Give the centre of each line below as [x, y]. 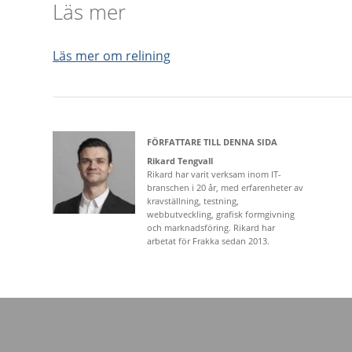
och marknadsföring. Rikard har [211, 227]
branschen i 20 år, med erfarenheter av [225, 187]
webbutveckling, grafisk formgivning [221, 214]
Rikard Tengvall [180, 160]
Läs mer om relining [112, 55]
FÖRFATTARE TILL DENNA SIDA [212, 141]
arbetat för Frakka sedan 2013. [208, 240]
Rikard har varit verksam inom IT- [214, 174]
